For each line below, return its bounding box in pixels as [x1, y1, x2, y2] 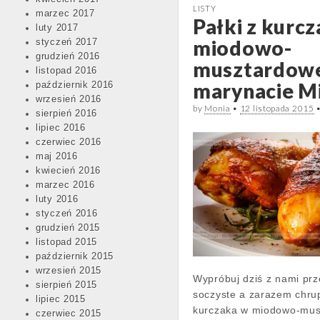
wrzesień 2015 [36, 266, 102, 276]
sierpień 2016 [36, 109, 98, 119]
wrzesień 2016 [36, 94, 102, 104]
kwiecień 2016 [36, 166, 101, 176]
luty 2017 [36, 23, 79, 33]
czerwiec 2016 [36, 137, 102, 147]
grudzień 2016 [36, 51, 101, 61]
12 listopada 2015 [239, 102, 314, 114]
